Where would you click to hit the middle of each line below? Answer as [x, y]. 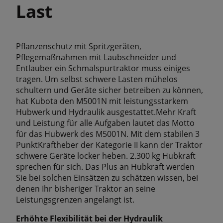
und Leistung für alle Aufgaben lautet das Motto [105, 123]
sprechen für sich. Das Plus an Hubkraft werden [105, 167]
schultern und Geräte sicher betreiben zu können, [110, 90]
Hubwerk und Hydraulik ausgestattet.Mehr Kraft [106, 112]
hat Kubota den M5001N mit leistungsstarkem [102, 101]
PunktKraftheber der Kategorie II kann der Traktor [109, 145]
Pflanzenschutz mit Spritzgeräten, [79, 46]
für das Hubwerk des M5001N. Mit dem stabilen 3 [108, 134]
